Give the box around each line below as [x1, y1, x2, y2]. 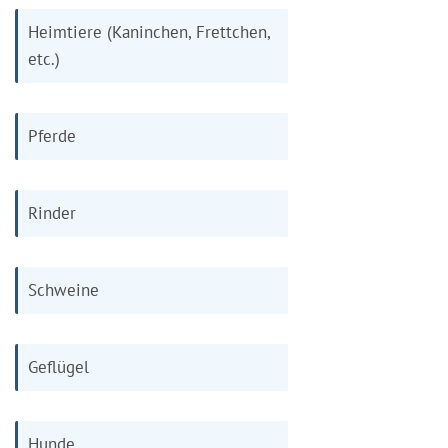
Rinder [28, 201, 76, 224]
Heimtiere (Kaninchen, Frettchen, [28, 20, 271, 43]
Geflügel [28, 355, 89, 378]
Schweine [28, 278, 99, 301]
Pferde [28, 124, 76, 147]
